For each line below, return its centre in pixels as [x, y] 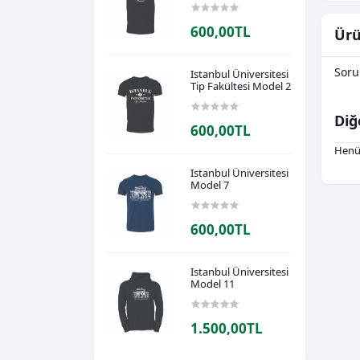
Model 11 [213, 284]
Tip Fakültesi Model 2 [241, 86]
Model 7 [210, 185]
